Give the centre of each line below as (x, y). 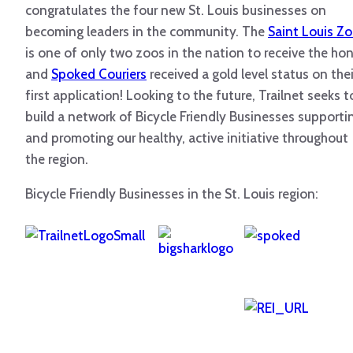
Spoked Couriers (99, 74)
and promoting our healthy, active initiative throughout (187, 138)
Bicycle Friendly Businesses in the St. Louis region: (172, 194)
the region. (57, 160)
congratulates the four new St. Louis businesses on (176, 11)
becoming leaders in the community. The (147, 32)
